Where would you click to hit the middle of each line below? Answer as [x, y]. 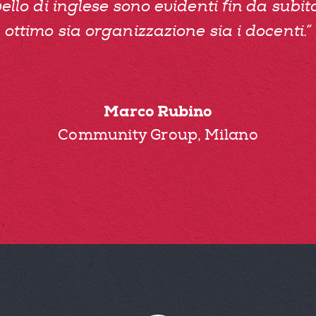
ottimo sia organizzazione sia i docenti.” [158, 31]
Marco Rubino [158, 112]
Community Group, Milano [158, 135]
